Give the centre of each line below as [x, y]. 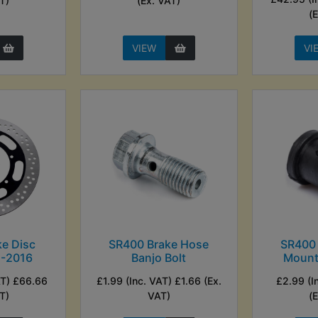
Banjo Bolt [159, 257]
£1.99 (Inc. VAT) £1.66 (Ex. [159, 280]
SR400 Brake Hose [159, 244]
